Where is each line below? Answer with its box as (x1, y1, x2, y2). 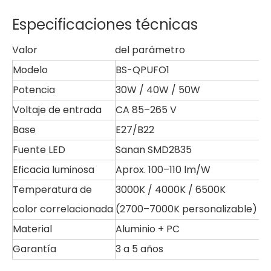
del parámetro (115, 43, 185, 57)
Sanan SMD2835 (116, 143, 192, 157)
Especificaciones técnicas (12, 15, 198, 34)
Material (13, 222, 52, 236)
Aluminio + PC (116, 222, 180, 236)
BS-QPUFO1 (116, 63, 169, 77)
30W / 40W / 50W (116, 83, 200, 97)
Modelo (13, 63, 48, 77)
